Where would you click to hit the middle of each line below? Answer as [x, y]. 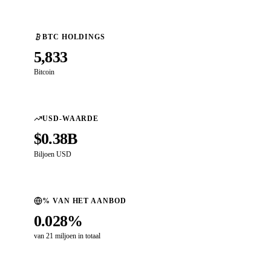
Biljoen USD [53, 154]
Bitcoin [44, 72]
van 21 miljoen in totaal [67, 236]
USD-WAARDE [71, 119]
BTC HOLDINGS [74, 37]
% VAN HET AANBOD [84, 201]
